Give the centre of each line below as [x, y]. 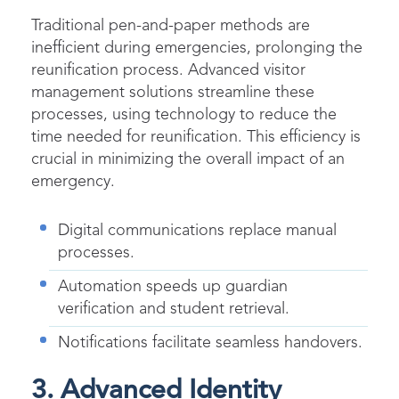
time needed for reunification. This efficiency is [196, 137]
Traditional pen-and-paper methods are [171, 25]
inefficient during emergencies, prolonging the [197, 48]
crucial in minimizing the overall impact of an [188, 159]
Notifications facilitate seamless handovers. [210, 342]
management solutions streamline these [173, 92]
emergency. [73, 181]
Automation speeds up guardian [173, 286]
